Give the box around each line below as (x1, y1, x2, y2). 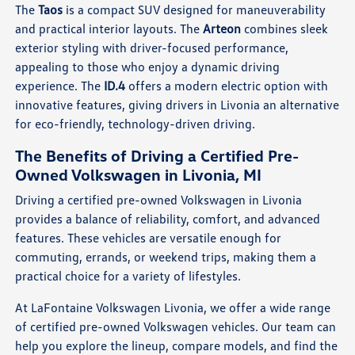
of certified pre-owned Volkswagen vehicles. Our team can (15, 319, 337, 335)
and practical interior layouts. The (15, 21, 204, 37)
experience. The (15, 78, 105, 94)
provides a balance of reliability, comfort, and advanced (15, 211, 321, 227)
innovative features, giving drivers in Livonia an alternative (15, 97, 340, 113)
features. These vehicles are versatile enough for (15, 230, 282, 246)
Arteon (203, 21, 242, 37)
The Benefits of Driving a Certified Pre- (15, 146, 300, 166)
